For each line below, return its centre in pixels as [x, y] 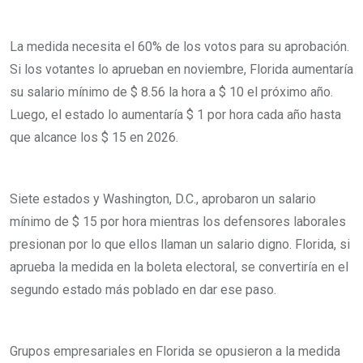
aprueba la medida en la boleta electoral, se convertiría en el [179, 267]
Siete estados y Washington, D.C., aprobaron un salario [163, 199]
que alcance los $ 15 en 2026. [94, 137]
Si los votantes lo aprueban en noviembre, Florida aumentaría [181, 69]
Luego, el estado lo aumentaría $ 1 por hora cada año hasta [175, 114]
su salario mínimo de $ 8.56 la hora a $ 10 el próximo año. [171, 92]
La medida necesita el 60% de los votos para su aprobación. [179, 46]
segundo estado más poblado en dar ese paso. [143, 289]
